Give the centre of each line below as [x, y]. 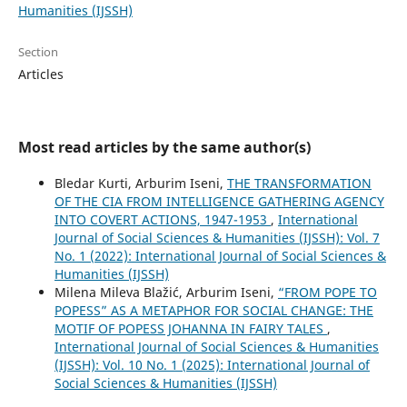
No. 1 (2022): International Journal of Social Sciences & [220, 255]
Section [38, 51]
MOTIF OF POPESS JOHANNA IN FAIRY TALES [190, 328]
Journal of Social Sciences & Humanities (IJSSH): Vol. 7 [217, 237]
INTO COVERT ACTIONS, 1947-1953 [162, 219]
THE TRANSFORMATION [299, 183]
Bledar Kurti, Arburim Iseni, [140, 183]
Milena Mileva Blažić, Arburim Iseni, [166, 292]
